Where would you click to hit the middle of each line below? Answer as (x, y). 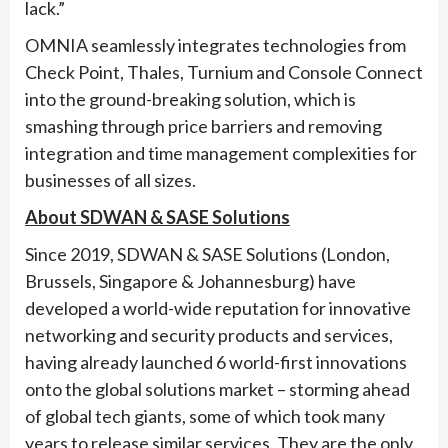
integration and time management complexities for (221, 152)
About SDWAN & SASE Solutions (157, 216)
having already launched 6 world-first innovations (216, 361)
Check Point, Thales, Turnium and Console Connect (224, 71)
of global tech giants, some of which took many (205, 415)
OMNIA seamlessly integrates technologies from (215, 44)
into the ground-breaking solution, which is (190, 98)
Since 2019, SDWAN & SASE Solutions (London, (207, 253)
